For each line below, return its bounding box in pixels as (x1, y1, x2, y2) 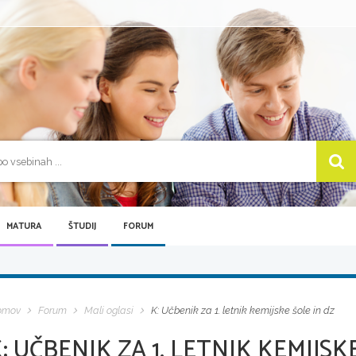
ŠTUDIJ (68, 219, 96, 234)
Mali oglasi (84, 304, 133, 317)
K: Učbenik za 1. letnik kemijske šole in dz (151, 304, 335, 317)
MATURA (6, 219, 41, 234)
